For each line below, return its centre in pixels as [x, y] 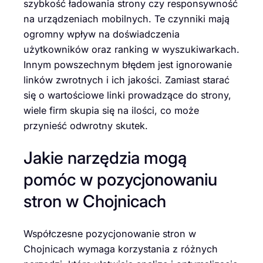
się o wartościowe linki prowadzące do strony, [127, 95]
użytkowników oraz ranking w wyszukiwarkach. [131, 49]
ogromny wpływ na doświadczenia [102, 34]
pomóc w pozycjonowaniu [120, 180]
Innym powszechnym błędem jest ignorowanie [128, 64]
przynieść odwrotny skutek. [86, 125]
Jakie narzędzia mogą [105, 158]
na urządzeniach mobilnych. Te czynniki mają [127, 18]
